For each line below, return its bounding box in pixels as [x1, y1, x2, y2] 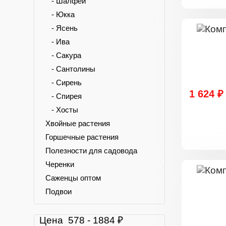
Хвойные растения [45, 119, 110, 128]
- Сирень [45, 78, 82, 87]
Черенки [45, 160, 74, 168]
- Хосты [45, 105, 78, 114]
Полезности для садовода [45, 146, 137, 155]
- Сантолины [45, 65, 95, 73]
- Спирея [45, 92, 82, 100]
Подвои [45, 187, 72, 196]
